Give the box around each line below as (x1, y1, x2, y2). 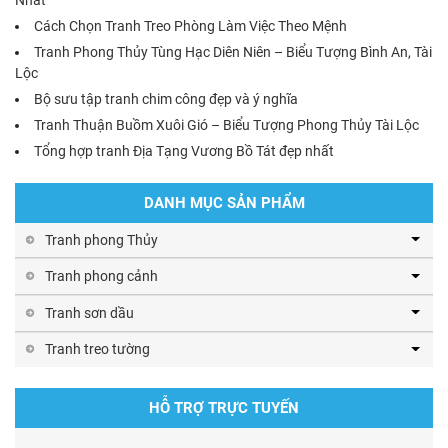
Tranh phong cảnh (45, 268, 158, 285)
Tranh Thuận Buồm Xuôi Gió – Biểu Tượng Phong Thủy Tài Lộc (34, 116, 419, 133)
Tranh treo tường (45, 341, 150, 358)
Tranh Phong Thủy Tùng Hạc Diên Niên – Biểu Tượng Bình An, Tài (34, 43, 432, 60)
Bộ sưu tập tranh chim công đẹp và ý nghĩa (34, 90, 298, 107)
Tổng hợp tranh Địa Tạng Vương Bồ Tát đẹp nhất (34, 142, 334, 159)
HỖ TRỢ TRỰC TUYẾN (149, 399, 299, 418)
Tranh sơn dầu (45, 304, 134, 321)
